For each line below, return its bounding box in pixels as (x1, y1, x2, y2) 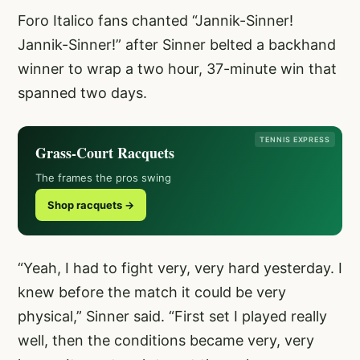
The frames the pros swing (35, 170, 171, 184)
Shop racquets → (47, 198, 134, 211)
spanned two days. (18, 84, 147, 101)
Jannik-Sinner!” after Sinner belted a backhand (18, 35, 336, 53)
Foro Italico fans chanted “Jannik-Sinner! (18, 11, 293, 29)
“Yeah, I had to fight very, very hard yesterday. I (18, 259, 342, 276)
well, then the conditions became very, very (18, 331, 314, 349)
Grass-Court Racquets (35, 141, 174, 163)
